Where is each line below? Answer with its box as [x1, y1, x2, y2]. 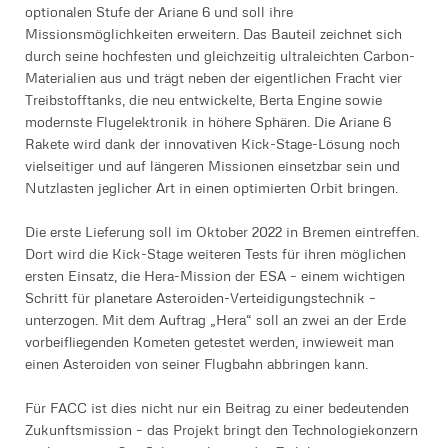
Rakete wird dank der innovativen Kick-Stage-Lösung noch [25, 134, 400, 152]
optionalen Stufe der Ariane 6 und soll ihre [25, 2, 293, 20]
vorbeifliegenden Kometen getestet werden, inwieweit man [25, 332, 394, 350]
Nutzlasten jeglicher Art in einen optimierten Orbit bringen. [25, 178, 398, 196]
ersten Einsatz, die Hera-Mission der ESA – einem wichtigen [25, 266, 405, 284]
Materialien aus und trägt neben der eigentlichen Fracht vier [25, 68, 402, 86]
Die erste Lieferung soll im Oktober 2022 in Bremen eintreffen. [25, 222, 419, 240]
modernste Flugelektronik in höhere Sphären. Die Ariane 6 [25, 112, 391, 130]
